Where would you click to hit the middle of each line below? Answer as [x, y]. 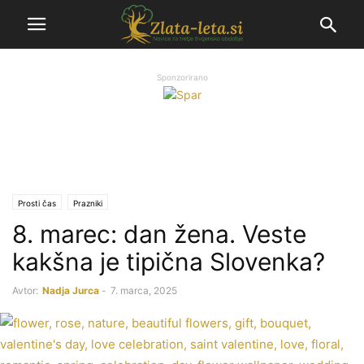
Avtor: [25, 290]
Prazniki [88, 203]
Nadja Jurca [71, 290]
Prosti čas [37, 203]
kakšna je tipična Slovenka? [169, 261]
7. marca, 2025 [144, 290]
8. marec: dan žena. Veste [159, 234]
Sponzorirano [182, 77]
